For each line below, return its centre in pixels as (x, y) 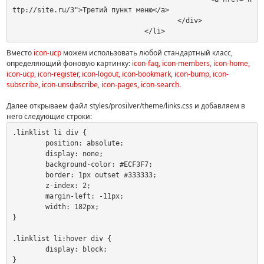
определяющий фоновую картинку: (70, 63)
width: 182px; (29, 207)
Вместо (20, 52)
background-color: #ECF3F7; (29, 165)
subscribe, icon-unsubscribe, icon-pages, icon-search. (94, 84)
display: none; (29, 154)
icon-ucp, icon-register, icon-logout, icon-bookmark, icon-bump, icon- (118, 74)
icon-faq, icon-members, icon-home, (191, 63)
